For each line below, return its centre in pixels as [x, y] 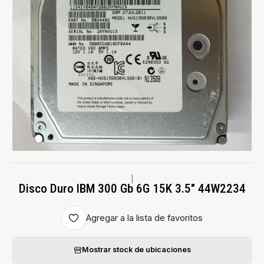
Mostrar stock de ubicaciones [136, 250]
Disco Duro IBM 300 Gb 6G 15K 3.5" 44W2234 [132, 188]
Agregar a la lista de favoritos [144, 218]
